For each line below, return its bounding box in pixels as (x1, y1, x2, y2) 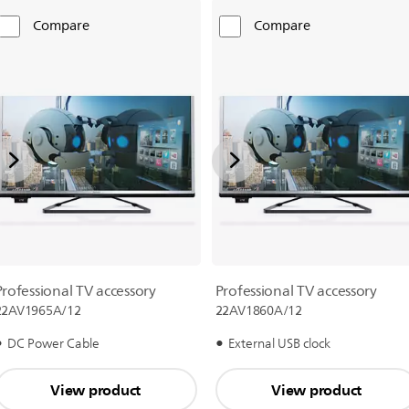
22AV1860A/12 (215, 300, 302, 322)
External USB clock (227, 333, 330, 355)
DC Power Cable (6, 333, 100, 355)
